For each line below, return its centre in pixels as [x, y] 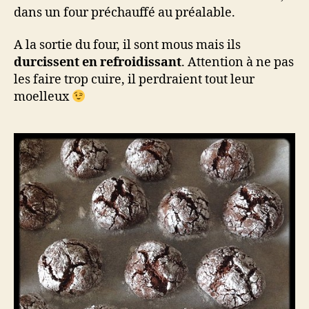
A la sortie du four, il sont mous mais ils [127, 46]
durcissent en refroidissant [98, 63]
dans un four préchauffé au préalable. [124, 12]
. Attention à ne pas [238, 63]
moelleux [43, 97]
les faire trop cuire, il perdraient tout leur [134, 80]
